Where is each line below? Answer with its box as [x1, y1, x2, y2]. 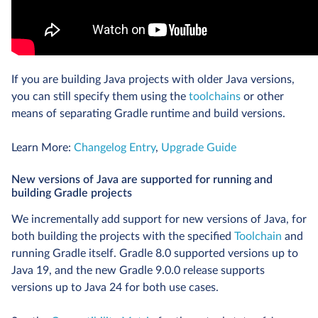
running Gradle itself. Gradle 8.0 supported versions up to [11, 248, 298, 260]
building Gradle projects [11, 187, 132, 199]
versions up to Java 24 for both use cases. [11, 282, 219, 294]
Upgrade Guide [161, 142, 236, 154]
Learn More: [11, 142, 74, 154]
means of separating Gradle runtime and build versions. [11, 108, 285, 120]
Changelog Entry [74, 142, 155, 154]
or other [241, 91, 284, 103]
